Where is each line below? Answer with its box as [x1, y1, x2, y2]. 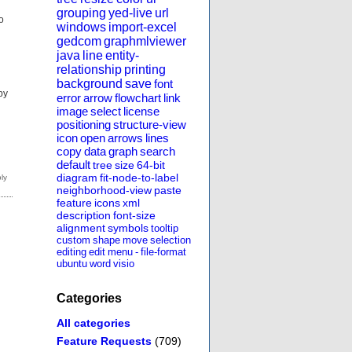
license [123, 104, 159, 119]
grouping [57, 6, 106, 20]
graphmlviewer [104, 35, 186, 49]
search [140, 145, 175, 159]
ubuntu [57, 258, 87, 270]
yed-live [108, 6, 152, 20]
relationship [57, 63, 122, 77]
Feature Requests [57, 334, 152, 347]
